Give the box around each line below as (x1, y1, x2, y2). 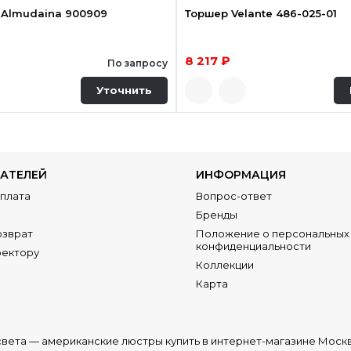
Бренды (196, 208, 238, 221)
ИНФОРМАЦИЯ (196, 167, 287, 182)
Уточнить (96, 84, 152, 97)
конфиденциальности (196, 239, 312, 252)
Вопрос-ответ (196, 189, 273, 202)
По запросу (107, 56, 168, 69)
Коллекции (196, 258, 255, 271)
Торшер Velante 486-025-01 (184, 6, 337, 20)
